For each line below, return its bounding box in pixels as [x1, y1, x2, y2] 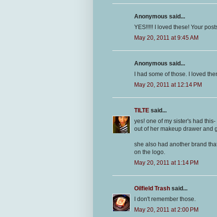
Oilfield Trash [134, 185, 170, 192]
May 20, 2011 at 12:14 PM [134, 81, 202, 89]
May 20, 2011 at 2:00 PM [134, 206, 199, 214]
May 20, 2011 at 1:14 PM [134, 159, 199, 167]
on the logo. [134, 149, 165, 156]
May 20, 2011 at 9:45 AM [134, 34, 199, 42]
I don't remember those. [134, 196, 196, 203]
